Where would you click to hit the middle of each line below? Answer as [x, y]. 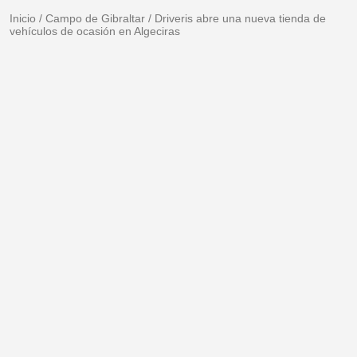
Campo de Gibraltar [95, 19]
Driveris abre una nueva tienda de [240, 19]
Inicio [23, 19]
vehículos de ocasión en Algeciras [95, 31]
